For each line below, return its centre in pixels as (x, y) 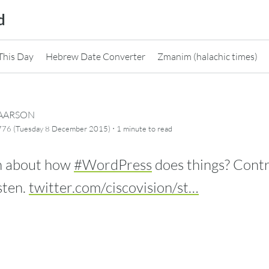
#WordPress (113, 164)
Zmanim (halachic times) (207, 56)
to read (159, 129)
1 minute (131, 129)
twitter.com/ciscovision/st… (114, 187)
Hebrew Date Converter (95, 56)
